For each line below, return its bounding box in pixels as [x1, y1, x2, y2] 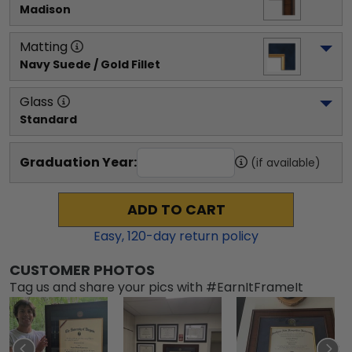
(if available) [251, 155, 321, 170]
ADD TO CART [126, 200, 225, 219]
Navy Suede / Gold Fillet [20, 57, 160, 72]
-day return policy [146, 227, 258, 245]
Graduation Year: [20, 153, 137, 171]
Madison [20, 2, 71, 17]
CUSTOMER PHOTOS [9, 260, 155, 280]
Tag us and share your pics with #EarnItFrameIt [9, 278, 303, 296]
